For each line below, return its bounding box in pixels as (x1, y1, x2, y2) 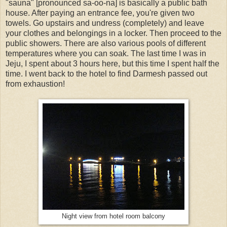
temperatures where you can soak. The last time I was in (6, 49, 206, 58)
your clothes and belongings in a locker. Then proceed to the (6, 28, 221, 37)
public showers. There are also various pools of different (6, 39, 206, 48)
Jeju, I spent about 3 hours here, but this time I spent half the (6, 59, 219, 68)
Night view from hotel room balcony (62, 212, 165, 220)
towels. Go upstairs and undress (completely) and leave (6, 18, 204, 27)
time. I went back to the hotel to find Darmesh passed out (6, 69, 207, 78)
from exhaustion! (6, 79, 67, 88)
